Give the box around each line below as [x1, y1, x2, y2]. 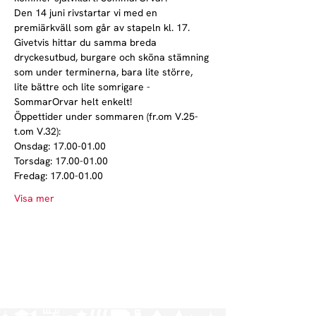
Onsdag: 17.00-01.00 [14, 140, 109, 152]
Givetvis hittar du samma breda [14, 36, 159, 49]
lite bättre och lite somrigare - [14, 80, 153, 93]
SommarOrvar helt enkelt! [14, 95, 132, 108]
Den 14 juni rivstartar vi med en [14, 6, 160, 19]
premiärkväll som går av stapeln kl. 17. [14, 21, 193, 34]
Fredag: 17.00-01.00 [14, 169, 106, 182]
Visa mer [14, 192, 54, 205]
